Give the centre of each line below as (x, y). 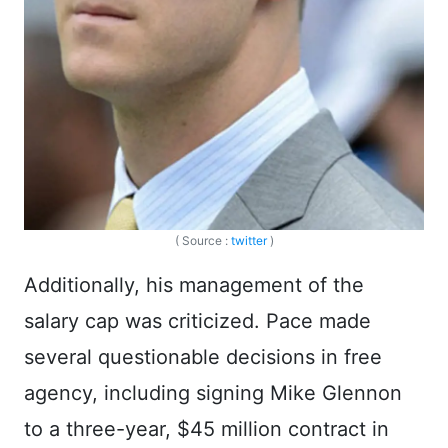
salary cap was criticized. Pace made (197, 320)
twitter (248, 240)
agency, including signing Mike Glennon (213, 392)
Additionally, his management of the (194, 284)
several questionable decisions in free (203, 356)
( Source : (202, 240)
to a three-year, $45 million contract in (206, 428)
